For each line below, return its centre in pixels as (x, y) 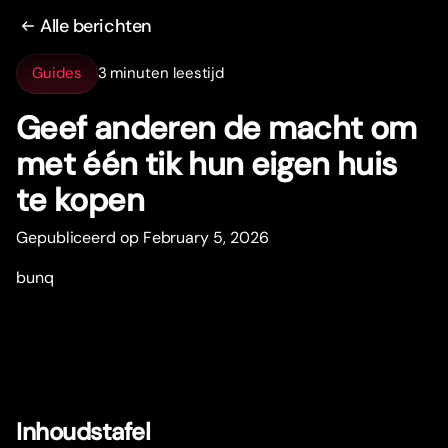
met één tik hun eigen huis (206, 163)
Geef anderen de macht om (216, 127)
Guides (57, 73)
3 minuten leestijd (161, 73)
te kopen (80, 199)
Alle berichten (96, 25)
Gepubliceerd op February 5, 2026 (142, 237)
